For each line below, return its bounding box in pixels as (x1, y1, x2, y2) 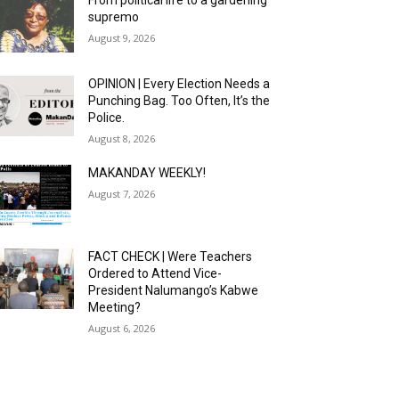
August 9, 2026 (88, 31, 156, 45)
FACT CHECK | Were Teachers (88, 249, 253, 265)
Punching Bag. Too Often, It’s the (88, 94, 271, 109)
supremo (88, 10, 140, 24)
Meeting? (88, 300, 142, 315)
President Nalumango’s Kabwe (88, 283, 259, 298)
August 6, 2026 (88, 322, 156, 336)
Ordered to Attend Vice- (88, 266, 223, 281)
